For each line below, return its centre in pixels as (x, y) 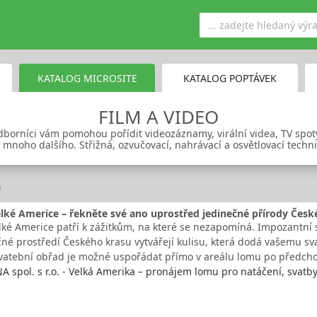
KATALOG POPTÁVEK (230, 78)
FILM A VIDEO (158, 117)
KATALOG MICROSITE (87, 78)
